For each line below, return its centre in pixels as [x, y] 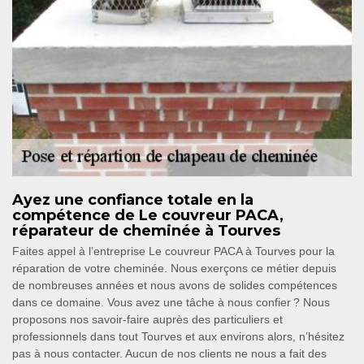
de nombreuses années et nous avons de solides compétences [175, 286]
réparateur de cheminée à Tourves [146, 231]
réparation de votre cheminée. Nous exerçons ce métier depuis [174, 269]
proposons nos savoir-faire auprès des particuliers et [147, 320]
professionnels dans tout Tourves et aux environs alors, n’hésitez [178, 337]
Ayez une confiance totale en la [133, 200]
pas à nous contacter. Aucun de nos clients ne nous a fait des [169, 354]
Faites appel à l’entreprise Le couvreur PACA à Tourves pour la [173, 251]
